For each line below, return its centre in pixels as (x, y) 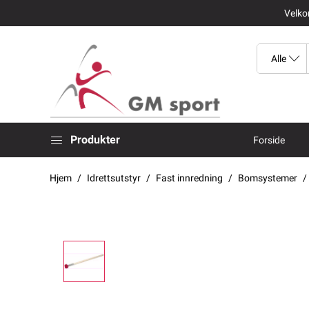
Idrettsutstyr (114, 178)
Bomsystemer (268, 178)
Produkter (95, 139)
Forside (269, 140)
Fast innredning (189, 178)
